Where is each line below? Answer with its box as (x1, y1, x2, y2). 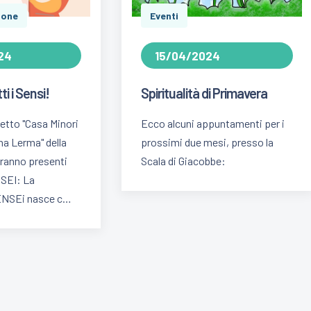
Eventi (150, 9, 179, 22)
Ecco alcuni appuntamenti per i (141, 116, 285, 130)
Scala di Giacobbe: (141, 153, 226, 167)
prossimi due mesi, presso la (141, 135, 274, 149)
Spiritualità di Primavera (141, 84, 268, 101)
